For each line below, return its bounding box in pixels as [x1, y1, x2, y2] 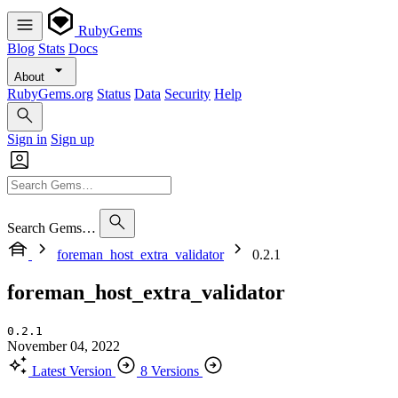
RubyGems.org [7, 86, 93, 101]
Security [164, 86, 211, 101]
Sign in [7, 131, 47, 147]
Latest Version [32, 362, 112, 378]
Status [97, 86, 131, 101]
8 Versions [140, 362, 199, 378]
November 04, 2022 [7, 338, 120, 354]
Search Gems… [7, 220, 96, 235]
